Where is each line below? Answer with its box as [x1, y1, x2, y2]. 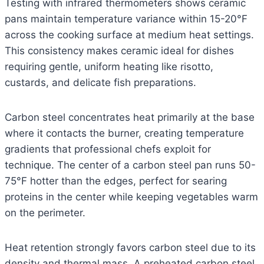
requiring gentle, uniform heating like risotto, [5, 61, 213, 73]
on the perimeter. [5, 207, 85, 219]
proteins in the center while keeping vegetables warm [5, 191, 258, 203]
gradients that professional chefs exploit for [5, 143, 211, 156]
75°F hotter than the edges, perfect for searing [5, 175, 227, 187]
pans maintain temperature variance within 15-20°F [5, 13, 247, 25]
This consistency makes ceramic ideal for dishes [5, 45, 234, 57]
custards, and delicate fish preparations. [5, 77, 196, 89]
